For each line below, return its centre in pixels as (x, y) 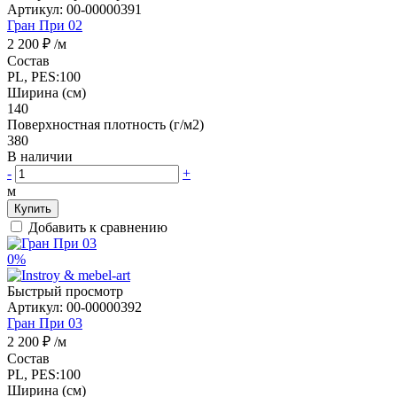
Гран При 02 (45, 25)
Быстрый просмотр (65, 291)
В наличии (42, 156)
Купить (33, 208)
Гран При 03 (45, 323)
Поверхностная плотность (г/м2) (105, 124)
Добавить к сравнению (98, 227)
